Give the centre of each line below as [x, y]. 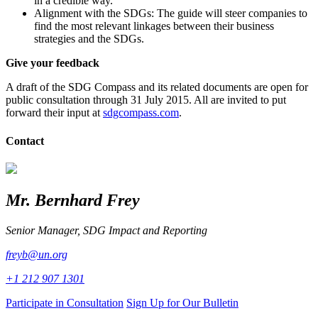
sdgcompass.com [141, 113]
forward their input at [54, 113]
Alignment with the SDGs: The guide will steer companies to [171, 13]
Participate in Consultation [65, 302]
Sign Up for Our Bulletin [182, 302]
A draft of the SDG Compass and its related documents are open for [157, 87]
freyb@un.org [37, 254]
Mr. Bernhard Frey [73, 200]
